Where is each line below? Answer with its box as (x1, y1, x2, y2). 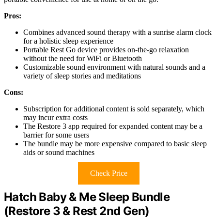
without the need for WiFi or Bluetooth (23, 54, 142, 63)
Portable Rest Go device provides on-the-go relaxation (23, 46, 189, 54)
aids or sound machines (23, 148, 94, 157)
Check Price (90, 169, 127, 178)
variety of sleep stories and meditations (23, 72, 141, 80)
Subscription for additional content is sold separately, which (23, 105, 204, 113)
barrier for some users (23, 131, 89, 139)
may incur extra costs (23, 113, 88, 122)
